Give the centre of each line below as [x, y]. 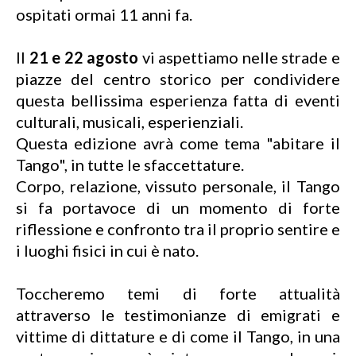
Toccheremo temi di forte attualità [178, 293]
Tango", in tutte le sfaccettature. [130, 164]
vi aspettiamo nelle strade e [241, 57]
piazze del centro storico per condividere [178, 79]
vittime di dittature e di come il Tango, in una [178, 336]
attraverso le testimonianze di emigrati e [178, 315]
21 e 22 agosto [84, 57]
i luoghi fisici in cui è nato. [107, 250]
